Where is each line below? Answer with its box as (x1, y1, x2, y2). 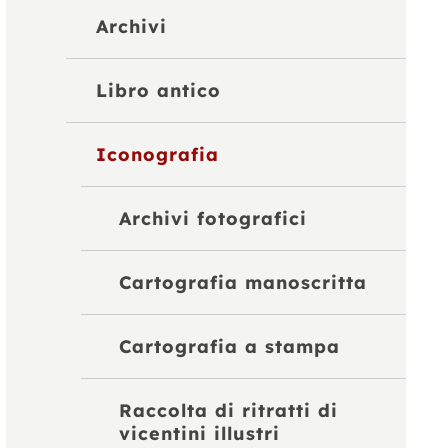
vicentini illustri (118, 421, 280, 445)
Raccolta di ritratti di (118, 398, 338, 422)
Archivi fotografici (118, 206, 307, 230)
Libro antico (96, 79, 222, 103)
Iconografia (96, 143, 220, 167)
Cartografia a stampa (118, 334, 340, 358)
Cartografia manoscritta (118, 270, 367, 294)
